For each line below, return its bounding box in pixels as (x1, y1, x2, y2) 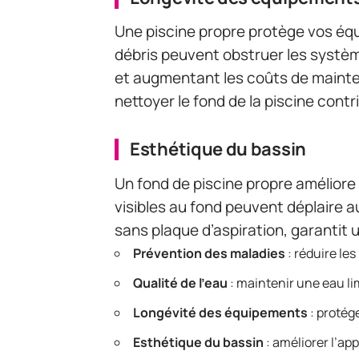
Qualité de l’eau (133, 273, 228, 292)
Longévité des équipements (133, 303, 308, 321)
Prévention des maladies (133, 244, 285, 262)
